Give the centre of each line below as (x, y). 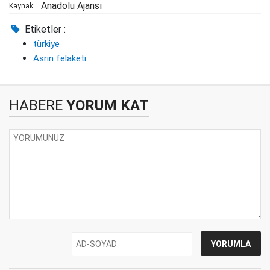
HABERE (36, 105)
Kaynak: (22, 6)
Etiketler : (44, 29)
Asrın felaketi (60, 58)
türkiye (46, 44)
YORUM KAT (106, 105)
